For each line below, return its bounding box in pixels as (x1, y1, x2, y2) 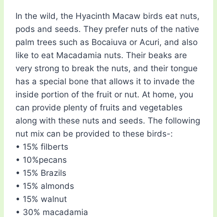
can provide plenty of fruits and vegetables (15, 103, 183, 113)
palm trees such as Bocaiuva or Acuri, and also (15, 37, 198, 47)
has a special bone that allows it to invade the (15, 77, 195, 87)
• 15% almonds (15, 181, 74, 191)
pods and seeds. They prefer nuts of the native (15, 24, 199, 34)
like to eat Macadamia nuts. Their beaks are (15, 50, 187, 61)
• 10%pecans (15, 155, 67, 165)
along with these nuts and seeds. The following (15, 116, 200, 126)
